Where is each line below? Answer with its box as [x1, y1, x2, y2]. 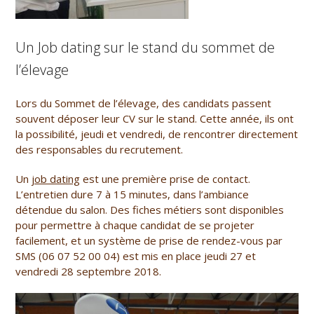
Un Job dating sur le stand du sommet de [15, 38, 275, 57]
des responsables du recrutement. [15, 142, 184, 157]
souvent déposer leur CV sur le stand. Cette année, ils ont [15, 111, 294, 126]
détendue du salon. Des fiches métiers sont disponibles [15, 203, 285, 217]
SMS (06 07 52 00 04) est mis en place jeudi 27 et [15, 249, 257, 264]
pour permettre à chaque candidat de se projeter [15, 218, 255, 233]
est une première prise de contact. [80, 172, 251, 186]
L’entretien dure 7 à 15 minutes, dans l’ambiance [15, 187, 250, 202]
